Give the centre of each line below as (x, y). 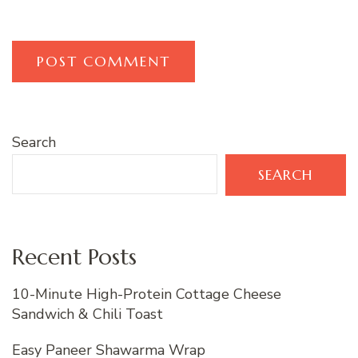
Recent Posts (74, 257)
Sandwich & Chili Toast (88, 314)
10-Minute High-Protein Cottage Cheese (147, 294)
